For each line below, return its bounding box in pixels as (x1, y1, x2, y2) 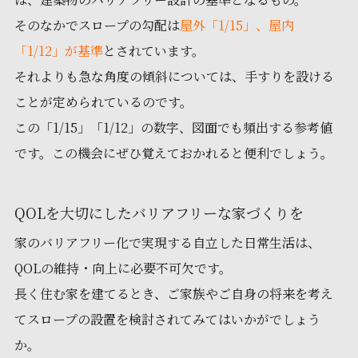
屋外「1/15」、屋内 (179, 15, 294, 34)
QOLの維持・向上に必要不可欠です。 (14, 259, 232, 278)
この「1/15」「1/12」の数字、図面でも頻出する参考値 (14, 117, 332, 137)
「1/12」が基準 (14, 41, 103, 60)
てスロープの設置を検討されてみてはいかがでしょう (14, 310, 320, 329)
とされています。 (102, 41, 205, 60)
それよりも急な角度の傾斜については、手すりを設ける (14, 66, 334, 86)
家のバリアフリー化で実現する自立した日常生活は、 (14, 233, 320, 253)
